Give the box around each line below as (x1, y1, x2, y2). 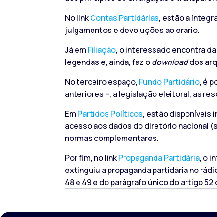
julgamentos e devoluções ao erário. (65, 25, 200, 35)
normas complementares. (65, 133, 159, 143)
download (152, 57, 188, 67)
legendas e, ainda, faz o (65, 57, 152, 67)
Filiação (88, 45, 116, 55)
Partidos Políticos (77, 108, 143, 119)
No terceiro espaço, (65, 77, 139, 87)
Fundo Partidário (139, 77, 200, 87)
